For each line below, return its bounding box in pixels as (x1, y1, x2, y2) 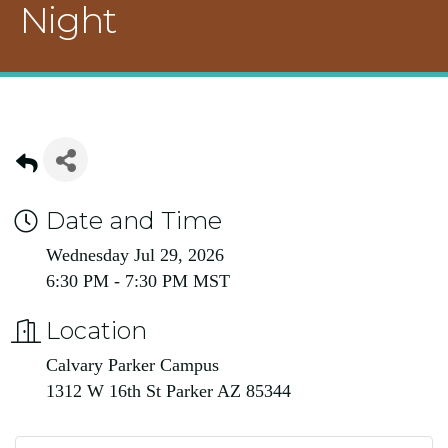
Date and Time (46, 206, 222, 235)
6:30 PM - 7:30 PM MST (46, 271, 230, 291)
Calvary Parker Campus (46, 355, 219, 375)
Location (46, 316, 147, 345)
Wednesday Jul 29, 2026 (46, 245, 224, 265)
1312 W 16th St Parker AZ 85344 (46, 381, 291, 401)
